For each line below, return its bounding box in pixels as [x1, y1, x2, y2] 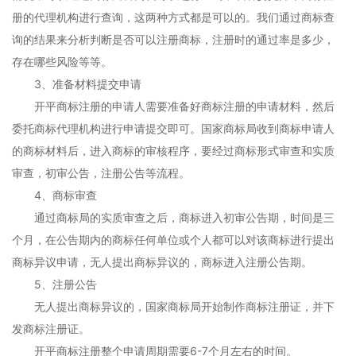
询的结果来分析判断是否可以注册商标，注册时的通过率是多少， [12, 33, 335, 46]
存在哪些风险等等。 [12, 55, 112, 68]
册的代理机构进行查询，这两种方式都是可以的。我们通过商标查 [12, 10, 335, 24]
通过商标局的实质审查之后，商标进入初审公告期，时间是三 [12, 211, 335, 224]
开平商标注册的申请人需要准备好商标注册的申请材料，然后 [12, 99, 335, 113]
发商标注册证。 [12, 322, 90, 335]
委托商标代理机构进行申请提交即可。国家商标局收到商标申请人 [12, 122, 335, 135]
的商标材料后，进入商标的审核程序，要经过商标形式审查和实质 [12, 144, 335, 157]
